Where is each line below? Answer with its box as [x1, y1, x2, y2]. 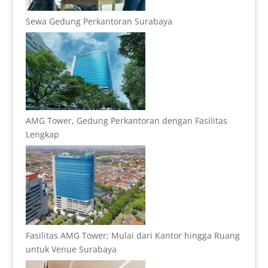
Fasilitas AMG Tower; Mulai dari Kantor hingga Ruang [25, 230, 240, 242]
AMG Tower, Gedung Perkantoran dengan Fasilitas [25, 114, 227, 126]
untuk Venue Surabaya [25, 243, 117, 255]
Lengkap [25, 128, 59, 140]
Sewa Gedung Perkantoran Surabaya [25, 16, 172, 28]
